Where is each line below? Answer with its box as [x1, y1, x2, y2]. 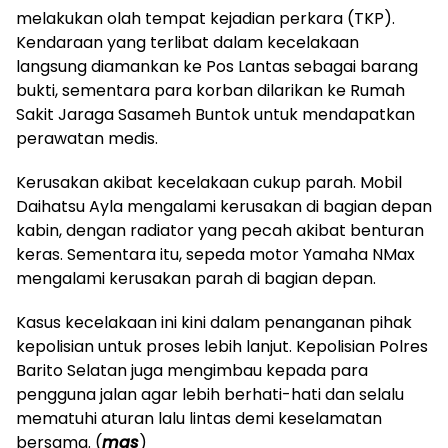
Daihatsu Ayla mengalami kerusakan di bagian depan [16, 194, 432, 218]
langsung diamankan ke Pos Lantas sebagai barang [16, 54, 418, 78]
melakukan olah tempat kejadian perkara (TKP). [16, 6, 395, 30]
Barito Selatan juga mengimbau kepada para [16, 358, 368, 382]
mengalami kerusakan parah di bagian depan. [16, 266, 376, 290]
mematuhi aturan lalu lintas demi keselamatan [16, 406, 382, 430]
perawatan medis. [16, 126, 158, 150]
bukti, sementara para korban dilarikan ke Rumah [16, 78, 405, 102]
